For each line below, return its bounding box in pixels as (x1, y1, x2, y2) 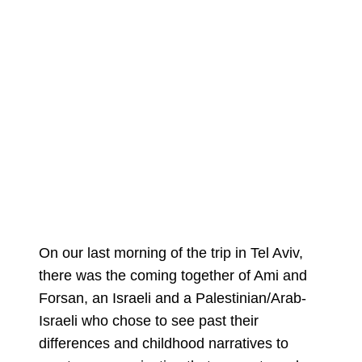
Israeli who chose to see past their (39, 313, 259, 330)
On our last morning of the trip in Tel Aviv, (39, 245, 303, 262)
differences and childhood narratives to (39, 335, 288, 352)
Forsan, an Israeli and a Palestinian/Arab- (39, 290, 306, 307)
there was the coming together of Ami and (39, 267, 307, 284)
